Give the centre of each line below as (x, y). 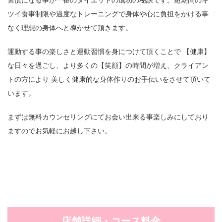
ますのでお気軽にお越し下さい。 (59, 130)
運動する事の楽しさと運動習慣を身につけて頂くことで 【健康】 (109, 51)
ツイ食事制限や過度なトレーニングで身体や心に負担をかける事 (108, 13)
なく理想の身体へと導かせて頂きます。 (70, 27)
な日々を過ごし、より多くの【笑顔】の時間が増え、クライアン (108, 65)
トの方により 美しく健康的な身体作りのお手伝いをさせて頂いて (109, 79)
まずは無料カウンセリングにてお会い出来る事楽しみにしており (108, 116)
